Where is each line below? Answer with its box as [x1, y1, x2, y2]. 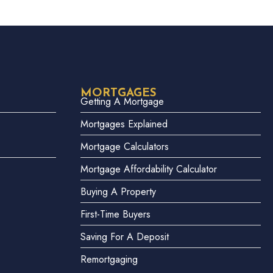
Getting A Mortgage [80, 94, 164, 108]
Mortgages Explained [80, 116, 168, 131]
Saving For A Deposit [80, 229, 169, 244]
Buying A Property [80, 184, 156, 199]
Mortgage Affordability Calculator [80, 161, 217, 176]
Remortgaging [80, 252, 138, 266]
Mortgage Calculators [80, 139, 169, 154]
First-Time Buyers [80, 207, 151, 221]
